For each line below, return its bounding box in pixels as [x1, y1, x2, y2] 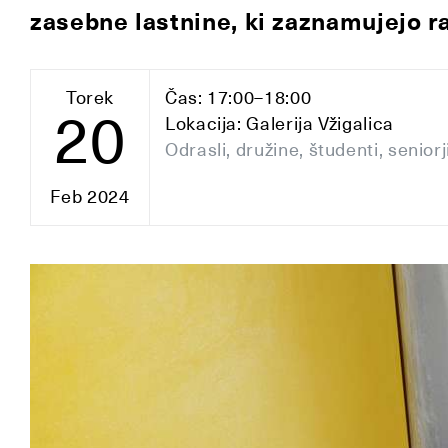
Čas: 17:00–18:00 [165, 86, 312, 109]
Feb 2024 [50, 185, 130, 209]
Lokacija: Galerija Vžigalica [165, 112, 394, 135]
